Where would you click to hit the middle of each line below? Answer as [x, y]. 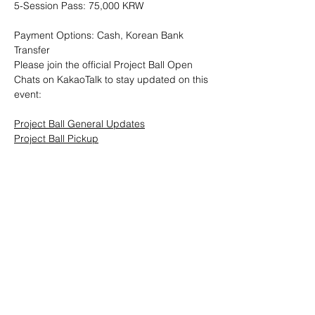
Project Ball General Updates [79, 124]
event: [28, 94]
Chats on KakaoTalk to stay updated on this [112, 79]
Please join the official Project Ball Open [105, 65]
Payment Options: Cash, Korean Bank [100, 35]
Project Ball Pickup [56, 139]
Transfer [32, 50]
